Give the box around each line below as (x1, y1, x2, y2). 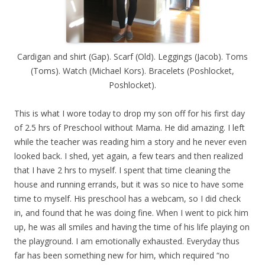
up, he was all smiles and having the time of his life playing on (14, 221, 250, 232)
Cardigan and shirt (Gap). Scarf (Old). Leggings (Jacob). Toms (17, 50, 248, 62)
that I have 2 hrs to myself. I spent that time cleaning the (14, 164, 231, 176)
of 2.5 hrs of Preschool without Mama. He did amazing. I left (14, 121, 245, 133)
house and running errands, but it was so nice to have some (14, 178, 244, 190)
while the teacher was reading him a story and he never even (14, 135, 247, 147)
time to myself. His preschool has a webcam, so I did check (14, 192, 241, 204)
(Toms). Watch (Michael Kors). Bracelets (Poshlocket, (31, 64, 234, 76)
